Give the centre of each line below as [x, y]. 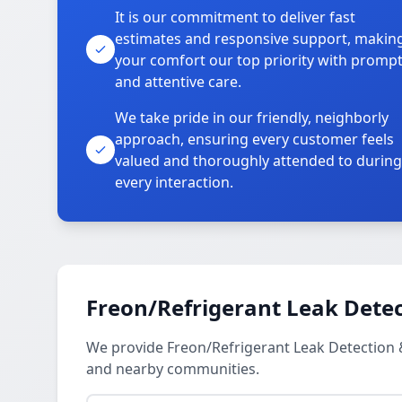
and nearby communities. [173, 369]
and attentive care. [178, 82]
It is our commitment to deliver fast [235, 17]
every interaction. [174, 182]
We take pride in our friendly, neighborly [252, 118]
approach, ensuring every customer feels [254, 139]
